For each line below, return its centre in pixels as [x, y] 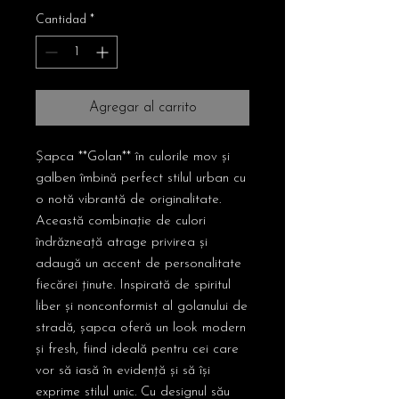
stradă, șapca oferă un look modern [141, 329]
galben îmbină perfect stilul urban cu [141, 179]
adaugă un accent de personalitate [138, 265]
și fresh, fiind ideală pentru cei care [137, 350]
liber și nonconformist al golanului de [142, 307]
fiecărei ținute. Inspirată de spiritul [133, 286]
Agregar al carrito [142, 108]
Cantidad [61, 20]
